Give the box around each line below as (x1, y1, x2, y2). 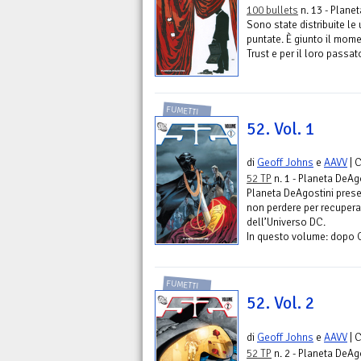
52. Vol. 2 (247, 293, 315, 314)
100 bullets (247, 3, 298, 18)
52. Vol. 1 (247, 118, 315, 140)
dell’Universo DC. (247, 215, 326, 230)
